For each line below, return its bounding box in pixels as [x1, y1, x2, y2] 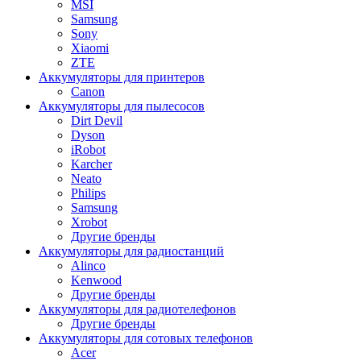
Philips [71, 185, 106, 200]
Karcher [71, 156, 112, 171]
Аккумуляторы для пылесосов [39, 98, 205, 113]
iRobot [71, 142, 106, 156]
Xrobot [71, 214, 107, 229]
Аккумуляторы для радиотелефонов [39, 301, 236, 316]
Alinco [71, 258, 106, 272]
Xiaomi [71, 40, 109, 55]
